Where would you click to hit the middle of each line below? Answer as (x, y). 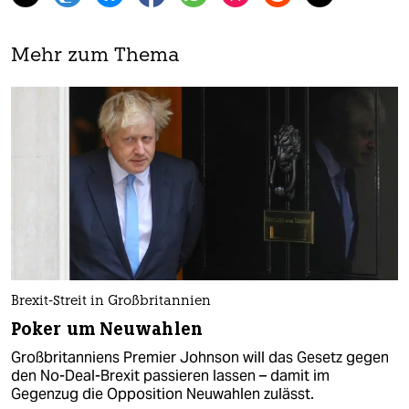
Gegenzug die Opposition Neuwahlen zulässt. (163, 393)
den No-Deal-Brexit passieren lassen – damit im (170, 375)
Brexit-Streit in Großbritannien (111, 301)
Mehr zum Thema (95, 57)
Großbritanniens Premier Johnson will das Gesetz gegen (200, 357)
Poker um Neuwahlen (107, 329)
